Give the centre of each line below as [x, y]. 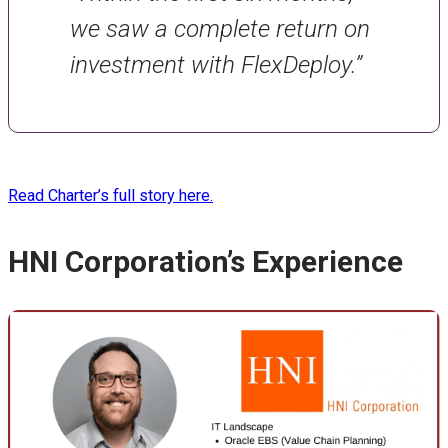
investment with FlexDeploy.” [215, 65]
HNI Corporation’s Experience [205, 262]
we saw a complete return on [219, 29]
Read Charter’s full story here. [110, 196]
